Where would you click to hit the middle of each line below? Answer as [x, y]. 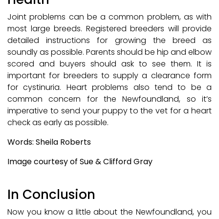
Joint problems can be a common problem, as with [109, 17]
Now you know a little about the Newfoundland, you [109, 212]
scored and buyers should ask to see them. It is [109, 64]
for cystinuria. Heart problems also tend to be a [109, 88]
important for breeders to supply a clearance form [109, 76]
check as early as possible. [58, 123]
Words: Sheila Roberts [49, 142]
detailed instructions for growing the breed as [109, 41]
